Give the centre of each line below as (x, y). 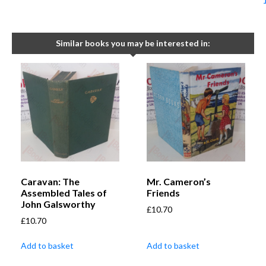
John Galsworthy (58, 204)
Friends (163, 193)
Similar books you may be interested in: (133, 43)
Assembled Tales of (64, 193)
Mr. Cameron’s (179, 182)
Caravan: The (50, 182)
